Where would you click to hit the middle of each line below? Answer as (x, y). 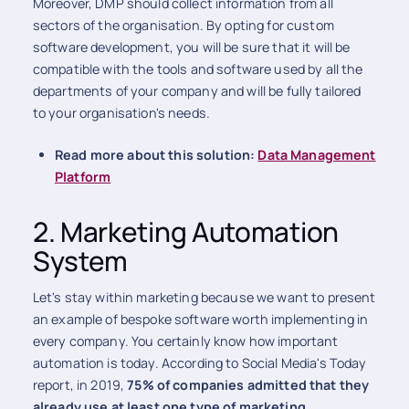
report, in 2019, (80, 385)
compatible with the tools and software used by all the (198, 69)
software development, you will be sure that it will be (191, 47)
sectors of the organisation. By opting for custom (183, 26)
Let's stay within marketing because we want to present (204, 298)
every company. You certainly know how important (185, 341)
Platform (83, 177)
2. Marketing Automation (185, 232)
